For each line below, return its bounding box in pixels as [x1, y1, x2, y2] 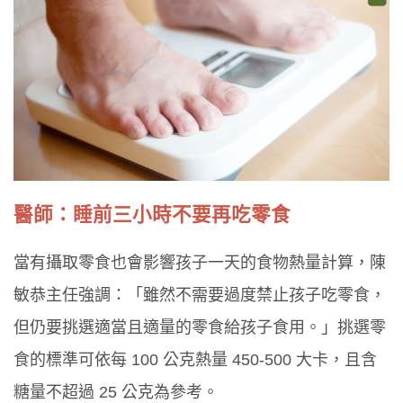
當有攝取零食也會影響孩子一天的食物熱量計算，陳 [13, 254, 386, 273]
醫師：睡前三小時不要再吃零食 [13, 202, 291, 226]
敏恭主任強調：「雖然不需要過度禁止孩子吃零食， [13, 286, 386, 305]
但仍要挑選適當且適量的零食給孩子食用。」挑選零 [13, 318, 386, 337]
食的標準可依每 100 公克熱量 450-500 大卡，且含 [13, 351, 377, 370]
